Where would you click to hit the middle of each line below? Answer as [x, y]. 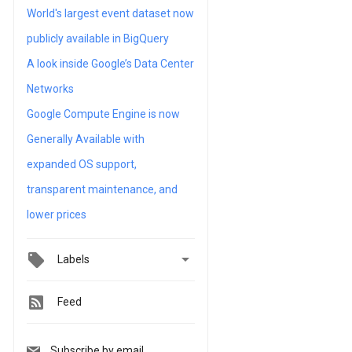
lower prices [57, 214]
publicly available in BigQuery [98, 38]
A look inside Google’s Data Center [110, 64]
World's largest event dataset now [110, 13]
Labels [73, 259]
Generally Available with [86, 139]
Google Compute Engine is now [103, 114]
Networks [50, 89]
